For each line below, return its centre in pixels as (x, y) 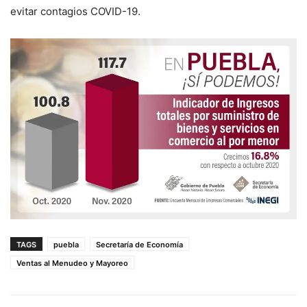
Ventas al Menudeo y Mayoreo (72, 263)
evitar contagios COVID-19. (75, 12)
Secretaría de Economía (139, 244)
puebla (66, 244)
